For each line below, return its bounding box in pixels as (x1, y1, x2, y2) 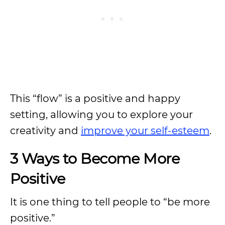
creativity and (10, 125, 81, 137)
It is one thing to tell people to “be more (10, 196, 210, 208)
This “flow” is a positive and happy (10, 92, 180, 104)
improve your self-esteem (81, 125, 209, 137)
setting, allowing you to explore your (10, 108, 193, 121)
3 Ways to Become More (10, 150, 180, 167)
